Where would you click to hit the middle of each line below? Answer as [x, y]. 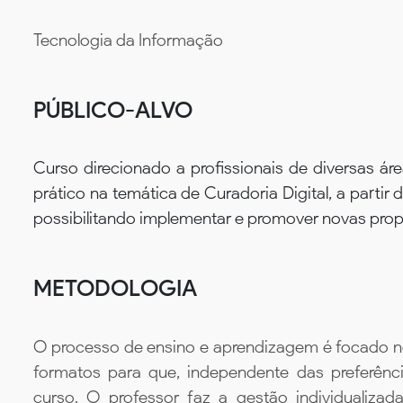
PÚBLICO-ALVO [113, 109]
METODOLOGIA [115, 288]
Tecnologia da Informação [128, 40]
